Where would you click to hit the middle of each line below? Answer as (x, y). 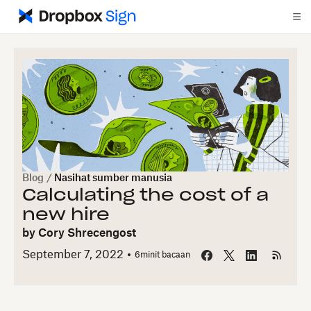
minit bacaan (165, 255)
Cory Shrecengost (87, 233)
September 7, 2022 (73, 255)
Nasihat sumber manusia (113, 178)
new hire (66, 215)
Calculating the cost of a (145, 196)
